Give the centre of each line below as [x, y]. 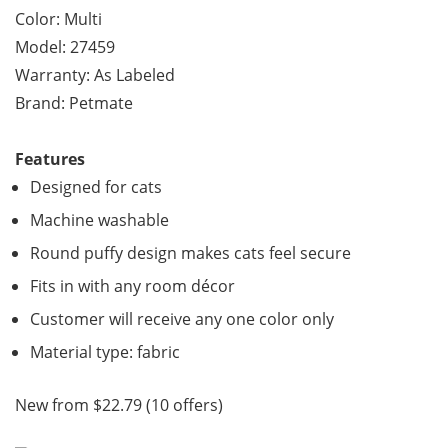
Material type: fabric [105, 352]
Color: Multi [58, 19]
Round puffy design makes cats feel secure [190, 253]
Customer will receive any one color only [182, 319]
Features [50, 159]
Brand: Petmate [74, 103]
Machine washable [99, 220]
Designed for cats [96, 187]
